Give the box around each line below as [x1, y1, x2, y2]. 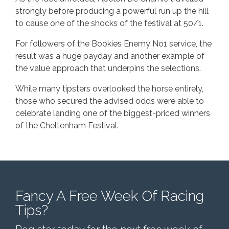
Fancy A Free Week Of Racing [15, 187, 204, 204]
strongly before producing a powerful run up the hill [15, 6, 209, 16]
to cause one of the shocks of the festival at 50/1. [15, 18, 203, 28]
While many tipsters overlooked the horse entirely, [15, 83, 203, 94]
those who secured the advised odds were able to [15, 96, 204, 106]
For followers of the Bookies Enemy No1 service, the [15, 38, 212, 49]
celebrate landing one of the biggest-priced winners [15, 108, 210, 118]
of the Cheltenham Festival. [15, 120, 119, 130]
